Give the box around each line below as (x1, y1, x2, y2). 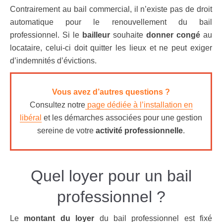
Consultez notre (29, 101, 85, 109)
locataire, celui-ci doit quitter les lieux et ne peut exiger (10, 44, 212, 52)
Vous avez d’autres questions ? (52, 88, 170, 96)
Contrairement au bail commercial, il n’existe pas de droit (10, 5, 212, 13)
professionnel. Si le (10, 31, 82, 39)
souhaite (110, 31, 146, 39)
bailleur (82, 31, 110, 39)
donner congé (146, 31, 200, 39)
